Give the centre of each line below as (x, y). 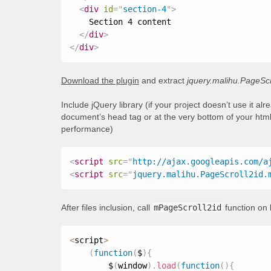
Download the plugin (100, 80)
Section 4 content (120, 22)
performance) (87, 129)
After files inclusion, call (106, 207)
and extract (163, 80)
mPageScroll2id (187, 207)
